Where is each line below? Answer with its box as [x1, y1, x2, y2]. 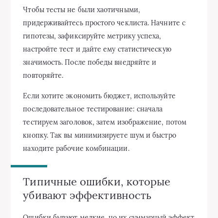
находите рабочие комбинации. [23, 144, 129, 153]
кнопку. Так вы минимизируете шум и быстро [23, 131, 176, 140]
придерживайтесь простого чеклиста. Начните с [23, 18, 185, 28]
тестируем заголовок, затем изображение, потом [23, 118, 187, 127]
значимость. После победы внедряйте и [23, 58, 157, 67]
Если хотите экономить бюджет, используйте [23, 91, 176, 101]
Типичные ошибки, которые [23, 175, 171, 189]
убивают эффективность [23, 188, 152, 202]
